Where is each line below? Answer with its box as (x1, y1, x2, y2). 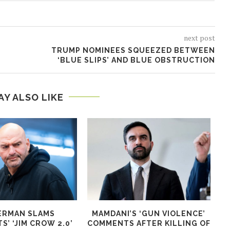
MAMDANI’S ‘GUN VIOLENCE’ (92, 209, 206, 218)
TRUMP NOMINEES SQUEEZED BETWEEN (51, 46, 215, 54)
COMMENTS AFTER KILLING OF (87, 219, 210, 227)
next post (183, 32, 215, 43)
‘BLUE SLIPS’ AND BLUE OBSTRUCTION (57, 55, 215, 64)
